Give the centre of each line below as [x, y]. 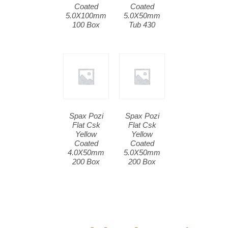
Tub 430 [142, 24]
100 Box [86, 24]
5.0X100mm [86, 15]
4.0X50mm [86, 152]
